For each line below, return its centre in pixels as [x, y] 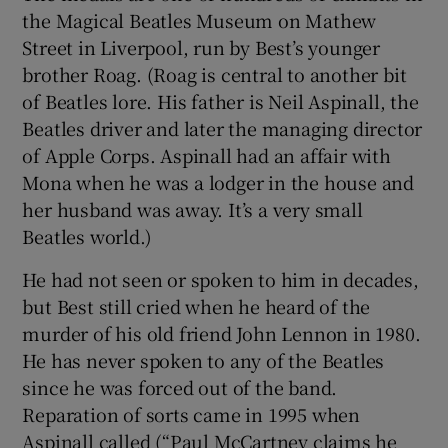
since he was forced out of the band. [180, 386]
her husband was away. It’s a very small [192, 208]
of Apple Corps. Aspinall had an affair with [206, 154]
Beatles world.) [87, 235]
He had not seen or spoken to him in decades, [220, 278]
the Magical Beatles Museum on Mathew [199, 19]
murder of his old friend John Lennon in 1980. [221, 332]
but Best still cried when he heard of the [196, 305]
